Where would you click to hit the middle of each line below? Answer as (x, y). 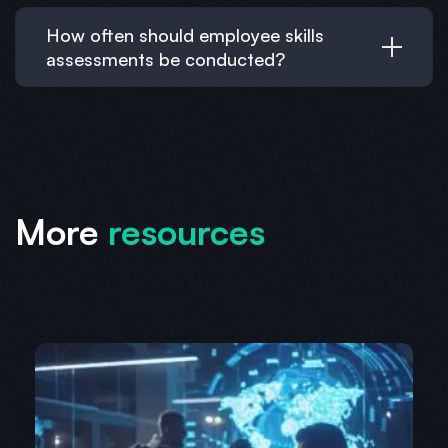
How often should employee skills (185, 34)
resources (186, 232)
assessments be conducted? (165, 58)
